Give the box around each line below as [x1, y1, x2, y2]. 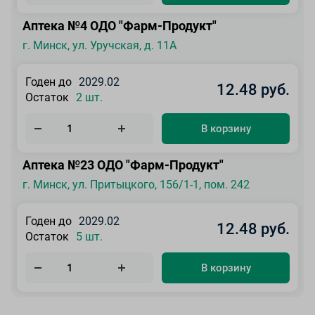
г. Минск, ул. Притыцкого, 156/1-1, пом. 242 [22, 177, 250, 191]
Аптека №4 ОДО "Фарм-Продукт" [22, 18, 217, 33]
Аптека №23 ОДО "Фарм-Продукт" [22, 157, 224, 172]
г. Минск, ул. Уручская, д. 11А [22, 38, 176, 52]
